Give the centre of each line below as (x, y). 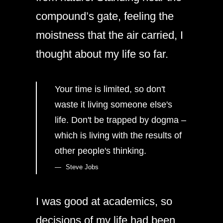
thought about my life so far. (102, 54)
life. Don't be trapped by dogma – (120, 120)
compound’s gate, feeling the (105, 16)
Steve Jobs (82, 167)
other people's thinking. (101, 151)
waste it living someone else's (113, 104)
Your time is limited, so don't (110, 89)
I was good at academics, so (104, 201)
